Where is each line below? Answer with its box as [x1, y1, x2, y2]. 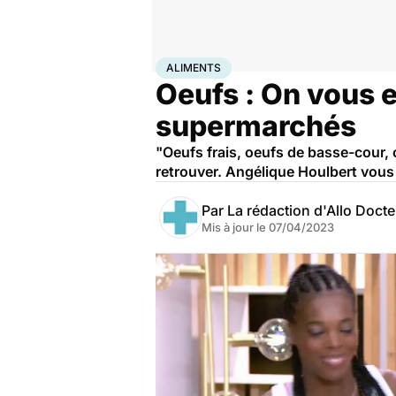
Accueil [156, 57, 193, 72]
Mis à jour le [202, 220, 269, 234]
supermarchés [156, 109, 356, 143]
